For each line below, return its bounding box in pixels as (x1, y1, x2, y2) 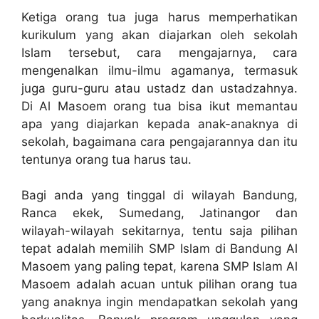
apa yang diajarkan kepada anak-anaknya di (21, 116, 298, 131)
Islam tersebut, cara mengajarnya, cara (21, 45, 298, 60)
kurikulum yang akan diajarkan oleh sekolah (21, 27, 298, 42)
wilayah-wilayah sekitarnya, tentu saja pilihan (21, 224, 298, 239)
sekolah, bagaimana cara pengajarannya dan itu (21, 134, 298, 149)
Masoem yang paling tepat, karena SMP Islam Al (21, 259, 298, 274)
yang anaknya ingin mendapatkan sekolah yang (21, 295, 298, 310)
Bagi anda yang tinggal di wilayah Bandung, (21, 188, 298, 203)
